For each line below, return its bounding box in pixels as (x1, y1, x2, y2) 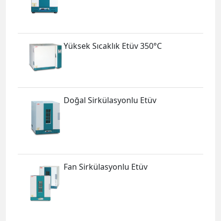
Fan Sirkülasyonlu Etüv (64, 161, 148, 173)
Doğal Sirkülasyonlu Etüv (64, 95, 157, 106)
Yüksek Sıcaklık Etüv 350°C (64, 40, 162, 51)
